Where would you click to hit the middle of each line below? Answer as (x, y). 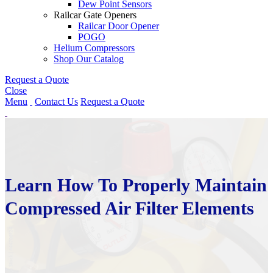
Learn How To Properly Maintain (136, 185)
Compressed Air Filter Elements (129, 208)
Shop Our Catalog (89, 58)
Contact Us (56, 101)
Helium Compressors (94, 48)
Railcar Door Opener (119, 26)
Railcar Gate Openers (95, 15)
